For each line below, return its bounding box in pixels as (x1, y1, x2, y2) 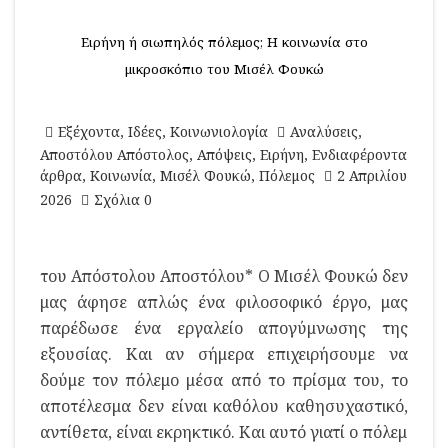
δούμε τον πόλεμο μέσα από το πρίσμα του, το (40, 369, 408, 391)
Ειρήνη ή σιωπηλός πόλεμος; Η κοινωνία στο (80, 33, 368, 51)
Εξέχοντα (58, 122, 120, 141)
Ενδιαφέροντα (312, 145, 407, 164)
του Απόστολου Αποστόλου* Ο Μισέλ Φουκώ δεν (40, 265, 408, 287)
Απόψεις (197, 145, 252, 164)
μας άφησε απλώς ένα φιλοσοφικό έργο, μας (40, 291, 408, 313)
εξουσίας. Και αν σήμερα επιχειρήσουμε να (40, 343, 408, 365)
